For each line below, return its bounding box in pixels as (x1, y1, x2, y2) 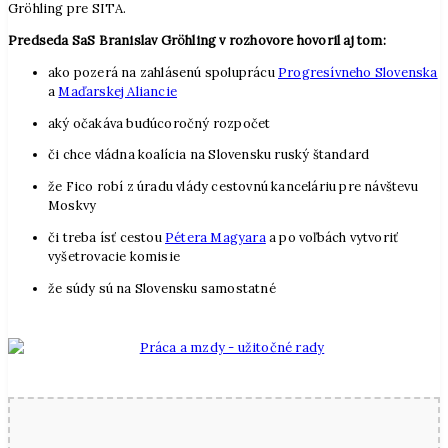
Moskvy (48, 197, 97, 215)
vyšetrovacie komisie (48, 248, 180, 266)
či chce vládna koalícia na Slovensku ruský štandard (48, 146, 370, 164)
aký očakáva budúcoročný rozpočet (48, 114, 271, 132)
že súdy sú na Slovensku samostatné (48, 279, 276, 297)
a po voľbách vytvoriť (265, 229, 399, 247)
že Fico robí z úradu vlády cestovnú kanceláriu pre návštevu (48, 178, 418, 196)
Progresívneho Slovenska (278, 63, 438, 81)
